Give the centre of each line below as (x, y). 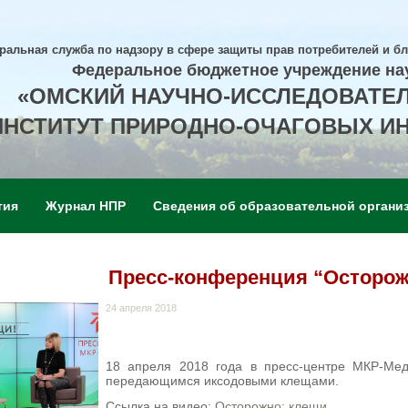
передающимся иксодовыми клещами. (222, 381)
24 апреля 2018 (141, 308)
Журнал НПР (86, 206)
